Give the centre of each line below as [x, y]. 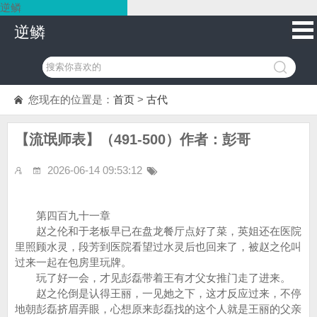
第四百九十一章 [63, 215]
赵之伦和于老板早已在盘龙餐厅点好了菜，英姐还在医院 [158, 231]
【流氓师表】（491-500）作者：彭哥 [133, 139]
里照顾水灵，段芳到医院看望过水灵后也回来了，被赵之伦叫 [158, 247]
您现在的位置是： [71, 99]
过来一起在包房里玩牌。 [73, 262]
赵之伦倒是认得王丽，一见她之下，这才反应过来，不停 [158, 293]
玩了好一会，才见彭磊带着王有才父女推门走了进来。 [153, 278]
